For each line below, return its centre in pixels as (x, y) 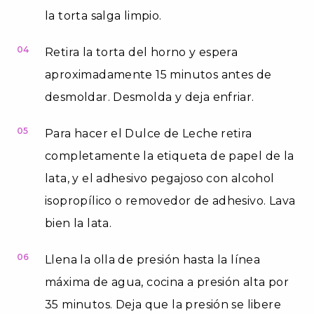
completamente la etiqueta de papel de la (170, 156)
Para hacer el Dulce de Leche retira (149, 133)
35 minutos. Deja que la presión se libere (163, 304)
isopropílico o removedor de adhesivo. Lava (170, 200)
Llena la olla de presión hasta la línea (153, 259)
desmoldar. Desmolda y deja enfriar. (150, 97)
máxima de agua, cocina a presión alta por (167, 282)
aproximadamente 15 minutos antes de (158, 74)
